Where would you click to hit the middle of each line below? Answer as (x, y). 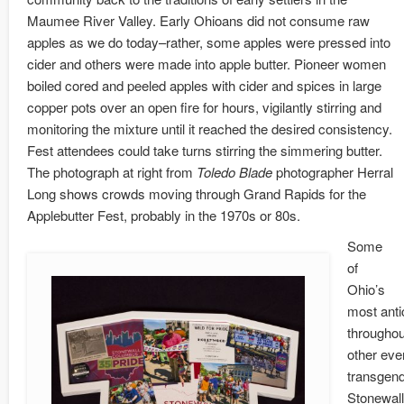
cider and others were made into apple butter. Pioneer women (207, 64)
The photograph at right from (112, 172)
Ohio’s (366, 289)
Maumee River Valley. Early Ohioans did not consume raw (198, 21)
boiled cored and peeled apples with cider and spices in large (204, 86)
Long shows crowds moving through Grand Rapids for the (197, 194)
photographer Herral (333, 172)
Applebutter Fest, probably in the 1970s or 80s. (164, 216)
